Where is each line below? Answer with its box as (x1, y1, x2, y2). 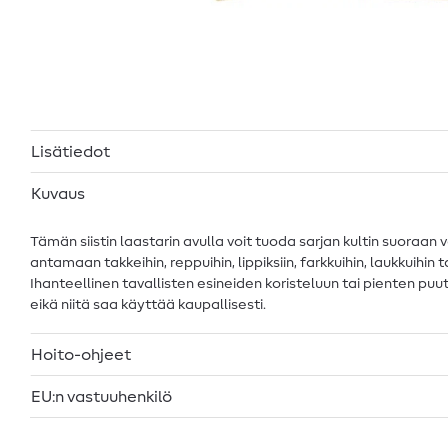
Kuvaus (31, 185, 85, 202)
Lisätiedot (31, 143, 110, 160)
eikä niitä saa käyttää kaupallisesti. (30, 297, 266, 312)
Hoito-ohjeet (31, 346, 131, 363)
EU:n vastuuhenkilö (31, 388, 172, 405)
